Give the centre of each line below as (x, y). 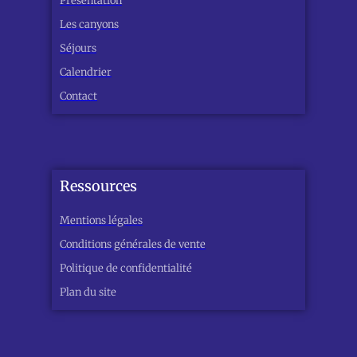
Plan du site (88, 292)
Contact (78, 96)
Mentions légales (101, 221)
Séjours (78, 49)
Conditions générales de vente (133, 245)
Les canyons (89, 25)
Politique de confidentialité (126, 269)
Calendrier (86, 73)
